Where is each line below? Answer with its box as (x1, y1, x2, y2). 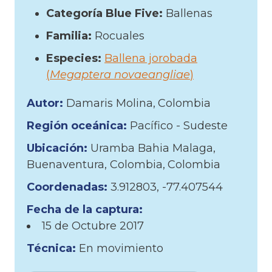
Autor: (27, 96, 66, 110)
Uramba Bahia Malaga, (90, 141, 216, 155)
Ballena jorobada (104, 51, 197, 65)
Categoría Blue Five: (46, 6, 166, 20)
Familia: (46, 29, 95, 42)
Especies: (46, 51, 104, 65)
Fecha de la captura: (27, 202, 143, 216)
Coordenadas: (27, 180, 110, 194)
